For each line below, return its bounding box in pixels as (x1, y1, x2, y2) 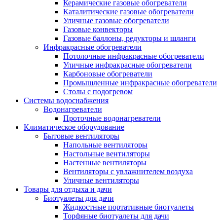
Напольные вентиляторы (63, 141, 147, 149)
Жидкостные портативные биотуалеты (63, 203, 194, 212)
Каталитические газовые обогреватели (63, 7, 194, 16)
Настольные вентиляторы (63, 149, 150, 158)
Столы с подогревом (63, 87, 133, 96)
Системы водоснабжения (24, 96, 109, 105)
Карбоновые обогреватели (63, 70, 152, 78)
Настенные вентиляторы (63, 158, 147, 167)
